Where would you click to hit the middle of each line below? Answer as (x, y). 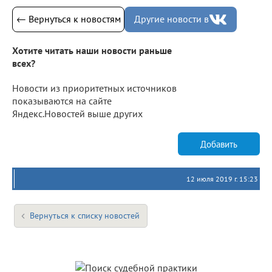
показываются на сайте (62, 101)
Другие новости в (172, 19)
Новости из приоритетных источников (94, 88)
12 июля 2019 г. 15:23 (222, 179)
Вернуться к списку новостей (85, 216)
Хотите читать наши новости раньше (92, 51)
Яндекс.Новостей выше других (77, 114)
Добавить (219, 144)
